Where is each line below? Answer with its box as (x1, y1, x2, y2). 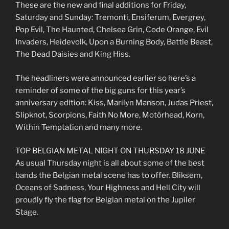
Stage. (15, 208, 38, 217)
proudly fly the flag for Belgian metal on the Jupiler (15, 195, 195, 205)
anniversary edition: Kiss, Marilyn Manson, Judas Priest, (15, 98, 213, 107)
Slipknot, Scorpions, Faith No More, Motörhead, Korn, (15, 110, 204, 120)
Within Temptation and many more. (15, 122, 142, 132)
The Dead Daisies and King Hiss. (15, 50, 130, 59)
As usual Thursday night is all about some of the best (15, 158, 204, 168)
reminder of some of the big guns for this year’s (15, 85, 186, 95)
